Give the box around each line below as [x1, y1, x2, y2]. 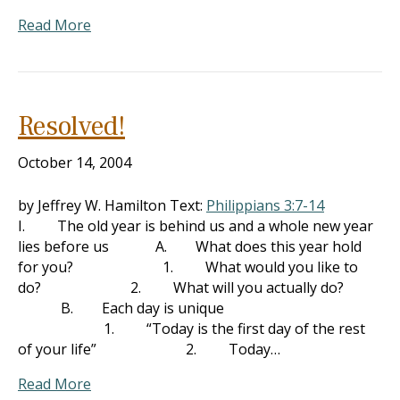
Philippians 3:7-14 [206, 196, 324, 215]
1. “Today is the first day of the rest [18, 319, 365, 338]
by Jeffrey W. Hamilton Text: [18, 196, 206, 215]
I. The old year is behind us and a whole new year [18, 216, 373, 236]
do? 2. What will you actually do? [18, 278, 344, 297]
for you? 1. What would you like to [18, 257, 358, 277]
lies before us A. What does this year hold [18, 237, 362, 256]
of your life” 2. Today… [18, 339, 280, 359]
